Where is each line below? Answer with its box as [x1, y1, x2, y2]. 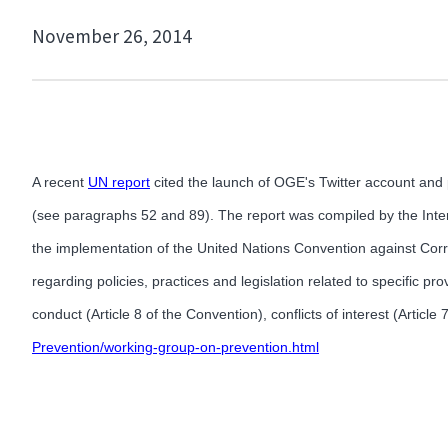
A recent [32, 173, 88, 190]
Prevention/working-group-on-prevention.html [32, 338, 319, 355]
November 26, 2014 [32, 24, 192, 49]
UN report [88, 173, 150, 190]
